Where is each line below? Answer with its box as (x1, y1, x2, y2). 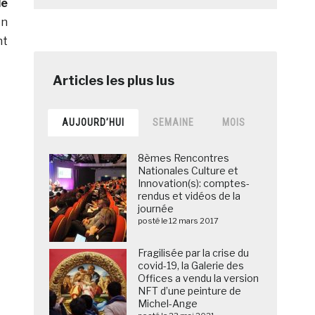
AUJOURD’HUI (62, 117, 125, 129)
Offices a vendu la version (138, 272, 259, 285)
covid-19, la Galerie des (138, 259, 245, 272)
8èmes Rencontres (138, 152, 230, 165)
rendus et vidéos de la (138, 190, 241, 202)
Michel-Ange (138, 297, 198, 310)
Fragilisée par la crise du (138, 247, 250, 259)
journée (138, 202, 174, 215)
